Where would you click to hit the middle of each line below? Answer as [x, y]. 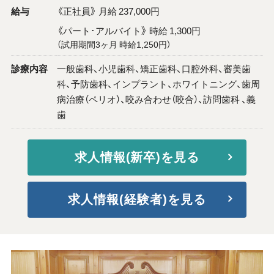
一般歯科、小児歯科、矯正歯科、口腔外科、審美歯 [154, 68]
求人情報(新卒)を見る [137, 157]
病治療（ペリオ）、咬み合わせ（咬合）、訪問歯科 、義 [156, 99]
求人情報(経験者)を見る [137, 199]
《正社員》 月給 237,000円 [108, 11]
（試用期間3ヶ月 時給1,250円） [114, 44]
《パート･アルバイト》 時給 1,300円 [128, 30]
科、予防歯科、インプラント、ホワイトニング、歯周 [158, 83]
